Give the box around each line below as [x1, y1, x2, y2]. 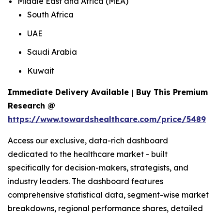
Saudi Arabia [27, 47, 77, 57]
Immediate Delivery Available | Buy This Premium [8, 87, 208, 97]
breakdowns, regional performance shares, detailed [8, 203, 203, 214]
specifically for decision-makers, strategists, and [8, 163, 188, 173]
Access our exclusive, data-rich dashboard [8, 136, 168, 146]
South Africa [27, 10, 74, 20]
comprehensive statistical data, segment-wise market [8, 190, 209, 200]
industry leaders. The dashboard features [8, 176, 163, 186]
